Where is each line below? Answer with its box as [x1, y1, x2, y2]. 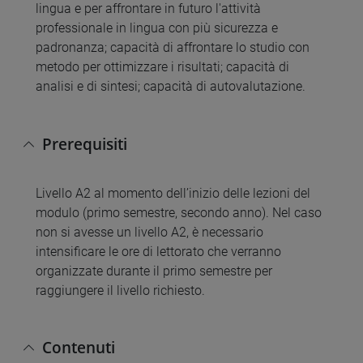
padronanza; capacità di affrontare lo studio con [36, 40, 310, 56]
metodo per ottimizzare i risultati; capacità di [36, 59, 289, 75]
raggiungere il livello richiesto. [36, 282, 205, 298]
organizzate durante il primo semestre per [36, 263, 272, 279]
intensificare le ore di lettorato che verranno [36, 243, 281, 259]
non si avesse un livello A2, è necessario [36, 224, 263, 240]
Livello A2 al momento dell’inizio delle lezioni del [36, 185, 310, 201]
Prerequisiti [42, 132, 127, 155]
